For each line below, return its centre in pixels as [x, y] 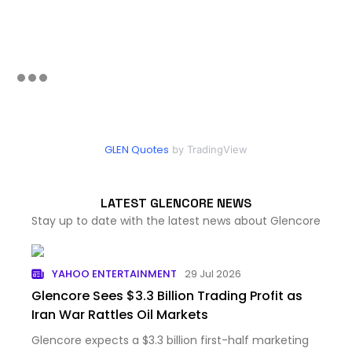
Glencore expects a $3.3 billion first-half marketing [170, 340]
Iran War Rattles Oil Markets [120, 315]
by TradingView [208, 149]
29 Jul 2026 [213, 274]
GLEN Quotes [137, 150]
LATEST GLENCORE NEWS [176, 203]
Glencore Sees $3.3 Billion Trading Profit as [167, 296]
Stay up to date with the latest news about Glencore [176, 221]
